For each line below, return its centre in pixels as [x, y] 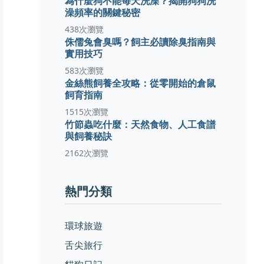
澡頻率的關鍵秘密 [103, 12]
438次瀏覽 [85, 29]
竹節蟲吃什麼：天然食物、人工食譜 [141, 124]
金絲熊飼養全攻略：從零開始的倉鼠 [141, 83]
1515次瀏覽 [87, 112]
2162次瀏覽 [87, 153]
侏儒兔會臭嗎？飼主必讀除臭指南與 [141, 42]
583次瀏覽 [85, 70]
